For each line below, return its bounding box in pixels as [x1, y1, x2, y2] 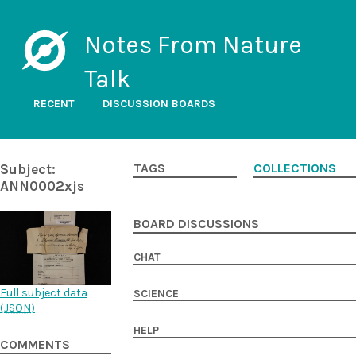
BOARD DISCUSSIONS [133, 217, 259, 231]
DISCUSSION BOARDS [103, 97, 215, 110]
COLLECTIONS [253, 161, 336, 176]
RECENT [33, 97, 75, 110]
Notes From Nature [83, 30, 302, 60]
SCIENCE [133, 287, 179, 300]
